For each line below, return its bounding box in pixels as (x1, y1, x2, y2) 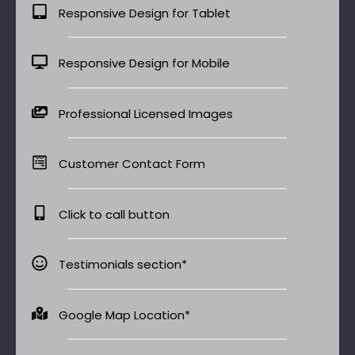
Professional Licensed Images (58, 105, 233, 122)
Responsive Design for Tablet (58, 4, 231, 21)
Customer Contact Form (58, 155, 205, 172)
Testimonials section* (58, 255, 187, 273)
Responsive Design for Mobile (58, 54, 230, 71)
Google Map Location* (58, 306, 190, 323)
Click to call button (58, 205, 170, 223)
